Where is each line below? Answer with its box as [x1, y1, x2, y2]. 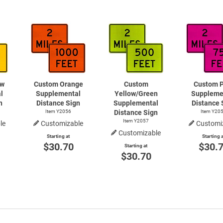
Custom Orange [33, 80, 83, 88]
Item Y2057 [123, 117, 149, 123]
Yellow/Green [114, 89, 158, 98]
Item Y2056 [45, 108, 71, 114]
